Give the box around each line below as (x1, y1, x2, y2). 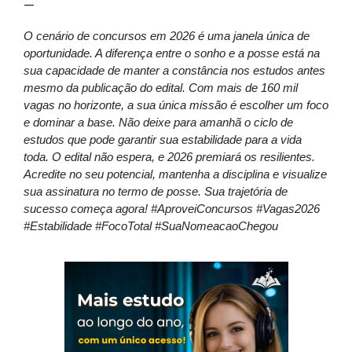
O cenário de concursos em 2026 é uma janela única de (24, 29, 310, 42)
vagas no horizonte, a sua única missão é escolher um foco (24, 98, 328, 112)
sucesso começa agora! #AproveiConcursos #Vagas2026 (24, 202, 320, 215)
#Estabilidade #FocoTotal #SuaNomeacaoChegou (24, 219, 278, 233)
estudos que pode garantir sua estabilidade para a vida (24, 133, 302, 146)
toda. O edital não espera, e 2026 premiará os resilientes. (24, 150, 315, 163)
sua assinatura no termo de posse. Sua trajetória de (24, 185, 288, 198)
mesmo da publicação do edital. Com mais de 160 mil (24, 81, 298, 94)
